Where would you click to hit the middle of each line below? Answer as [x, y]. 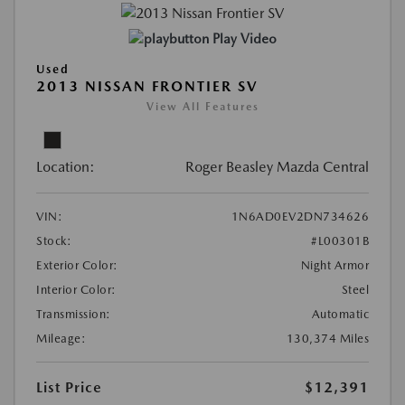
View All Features [202, 106]
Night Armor [334, 265]
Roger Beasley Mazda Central [277, 166]
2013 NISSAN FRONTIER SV [147, 86]
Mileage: [61, 338]
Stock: [54, 240]
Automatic [340, 314]
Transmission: [74, 314]
